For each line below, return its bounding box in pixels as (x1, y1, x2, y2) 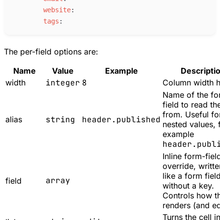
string (46, 114, 75, 125)
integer (46, 78, 80, 88)
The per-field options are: (4, 47, 98, 57)
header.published (82, 114, 161, 125)
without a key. (163, 181, 214, 191)
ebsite (47, 6, 71, 14)
